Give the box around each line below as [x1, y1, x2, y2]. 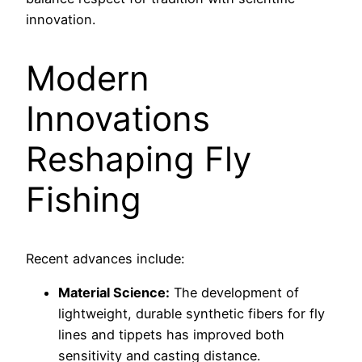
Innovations [26, 98, 210, 140]
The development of [170, 284, 299, 301]
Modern [26, 57, 149, 99]
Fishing [26, 179, 141, 221]
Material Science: [58, 284, 170, 301]
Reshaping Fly [26, 138, 251, 180]
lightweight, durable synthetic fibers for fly [58, 305, 325, 322]
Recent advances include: [26, 250, 184, 267]
